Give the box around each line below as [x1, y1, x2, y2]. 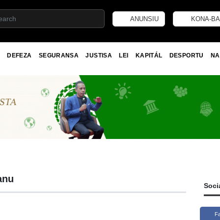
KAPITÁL [135, 52, 163, 59]
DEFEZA [7, 52, 32, 59]
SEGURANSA [38, 52, 79, 59]
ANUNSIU [129, 15, 159, 23]
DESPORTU [169, 52, 204, 59]
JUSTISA [85, 52, 112, 59]
